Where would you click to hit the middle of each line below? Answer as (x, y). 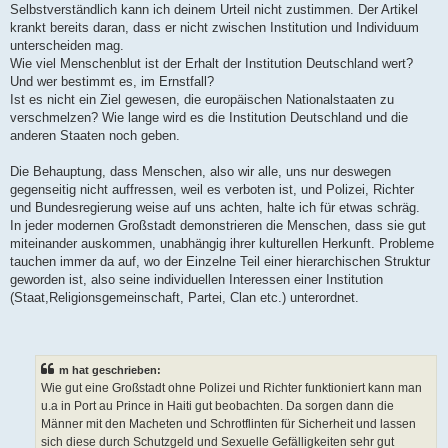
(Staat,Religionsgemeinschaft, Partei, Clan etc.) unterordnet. (184, 297)
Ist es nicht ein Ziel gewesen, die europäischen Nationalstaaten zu (202, 99)
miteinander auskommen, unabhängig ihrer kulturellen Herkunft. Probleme (222, 243)
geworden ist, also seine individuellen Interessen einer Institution (196, 279)
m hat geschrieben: (110, 370)
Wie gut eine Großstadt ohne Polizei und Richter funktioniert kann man (231, 388)
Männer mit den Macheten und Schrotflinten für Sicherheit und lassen (228, 424)
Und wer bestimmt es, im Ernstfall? (112, 81)
